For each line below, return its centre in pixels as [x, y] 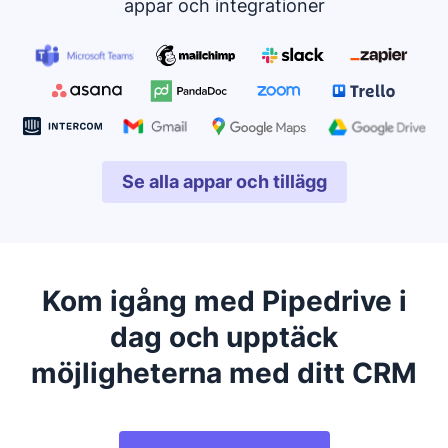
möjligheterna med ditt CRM [224, 373]
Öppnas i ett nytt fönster [329, 192]
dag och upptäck [224, 337]
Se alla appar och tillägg [224, 182]
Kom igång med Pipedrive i [224, 301]
